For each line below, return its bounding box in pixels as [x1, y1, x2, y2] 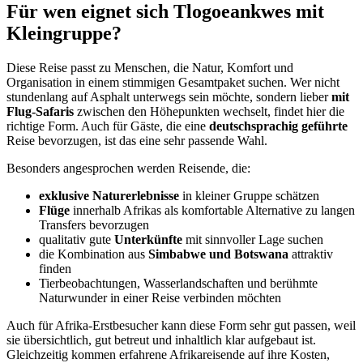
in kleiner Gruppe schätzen [179, 189, 319, 203]
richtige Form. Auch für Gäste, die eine [6, 119, 209, 134]
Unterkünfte [114, 233, 182, 247]
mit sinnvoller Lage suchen [182, 233, 323, 247]
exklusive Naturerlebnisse [39, 189, 179, 203]
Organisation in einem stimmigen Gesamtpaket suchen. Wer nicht [6, 75, 340, 90]
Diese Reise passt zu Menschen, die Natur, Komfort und [6, 61, 293, 75]
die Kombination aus [39, 247, 148, 262]
